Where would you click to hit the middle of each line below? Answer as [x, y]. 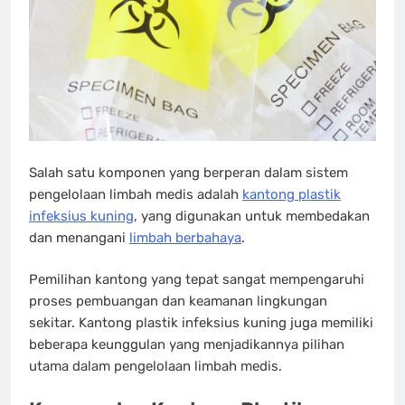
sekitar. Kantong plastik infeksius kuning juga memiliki [201, 323]
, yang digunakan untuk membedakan [252, 216]
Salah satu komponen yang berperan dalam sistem [188, 172]
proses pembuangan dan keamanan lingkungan [178, 301]
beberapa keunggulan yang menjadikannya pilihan [187, 345]
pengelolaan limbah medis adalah [136, 194]
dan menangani [79, 237]
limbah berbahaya [185, 237]
